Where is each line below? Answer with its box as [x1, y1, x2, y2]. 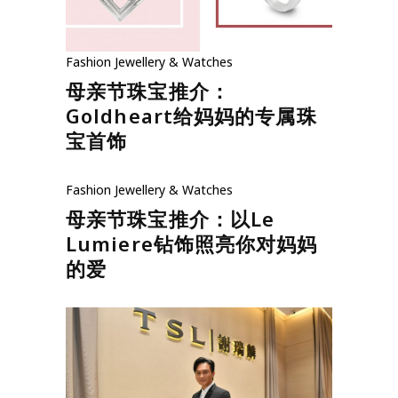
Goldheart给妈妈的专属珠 [66, 101, 317, 129]
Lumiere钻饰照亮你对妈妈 [66, 229, 318, 257]
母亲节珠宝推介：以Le [66, 204, 275, 232]
